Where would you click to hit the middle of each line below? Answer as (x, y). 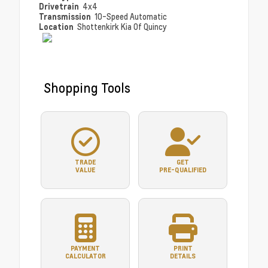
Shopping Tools (87, 88)
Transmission (66, 17)
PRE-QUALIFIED (183, 170)
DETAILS (183, 256)
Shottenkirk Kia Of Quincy (122, 27)
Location (57, 27)
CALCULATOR (85, 256)
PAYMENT (85, 249)
